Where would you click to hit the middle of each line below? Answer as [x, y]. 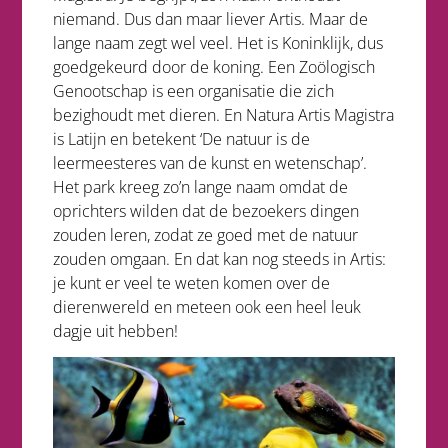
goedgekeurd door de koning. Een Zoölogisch [213, 66]
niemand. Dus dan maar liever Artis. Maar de [210, 18]
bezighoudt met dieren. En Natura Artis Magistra [223, 114]
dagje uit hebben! [115, 330]
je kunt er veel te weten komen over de [191, 282]
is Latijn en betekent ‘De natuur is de [181, 138]
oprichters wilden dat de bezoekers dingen [205, 210]
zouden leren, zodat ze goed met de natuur [205, 234]
